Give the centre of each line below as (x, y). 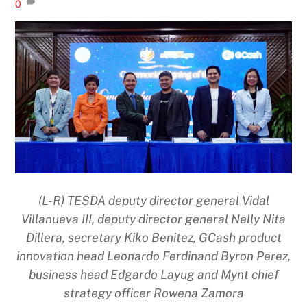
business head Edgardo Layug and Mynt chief (153, 275)
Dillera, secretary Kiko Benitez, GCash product (153, 238)
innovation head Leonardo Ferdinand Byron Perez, (153, 256)
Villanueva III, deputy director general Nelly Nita (153, 219)
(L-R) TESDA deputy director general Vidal (153, 201)
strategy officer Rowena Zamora (153, 293)
